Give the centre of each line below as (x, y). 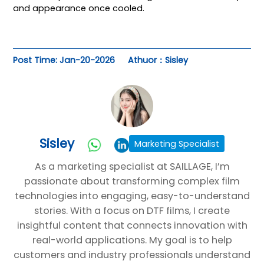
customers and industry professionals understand (132, 255)
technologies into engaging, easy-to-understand (132, 196)
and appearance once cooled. (79, 8)
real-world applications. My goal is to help (132, 240)
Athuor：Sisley (158, 60)
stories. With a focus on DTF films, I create (132, 211)
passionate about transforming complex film (132, 181)
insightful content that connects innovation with (132, 226)
